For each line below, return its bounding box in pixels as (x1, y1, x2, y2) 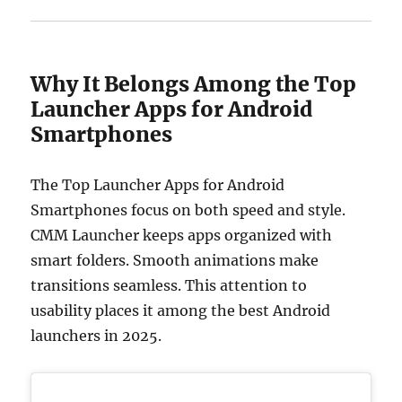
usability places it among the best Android (31, 301, 331, 319)
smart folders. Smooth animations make (31, 250, 319, 269)
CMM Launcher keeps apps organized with (31, 225, 333, 244)
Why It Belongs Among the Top (31, 70, 357, 97)
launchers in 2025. (31, 326, 162, 345)
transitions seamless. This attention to (31, 275, 308, 294)
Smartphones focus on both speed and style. (31, 200, 346, 219)
